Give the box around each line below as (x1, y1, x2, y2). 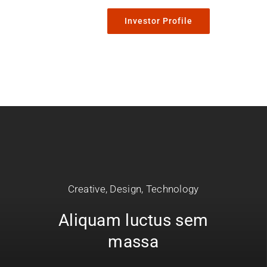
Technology (145, 183, 199, 195)
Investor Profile (125, 16, 193, 26)
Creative (67, 183, 105, 195)
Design (110, 183, 142, 195)
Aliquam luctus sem (58, 210, 209, 231)
